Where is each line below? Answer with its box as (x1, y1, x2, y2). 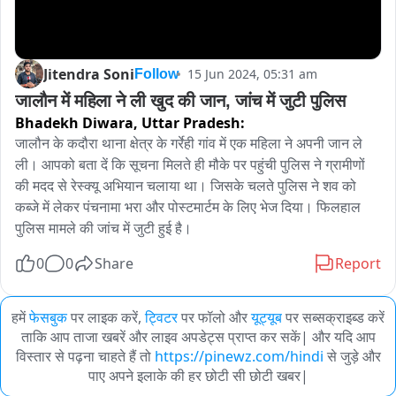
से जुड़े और (323, 346, 381, 367)
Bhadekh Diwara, (15, 113, 141, 133)
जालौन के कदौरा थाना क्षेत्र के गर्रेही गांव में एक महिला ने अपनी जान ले (15, 133, 362, 154)
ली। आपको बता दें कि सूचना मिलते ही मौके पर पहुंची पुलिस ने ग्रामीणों (15, 155, 365, 175)
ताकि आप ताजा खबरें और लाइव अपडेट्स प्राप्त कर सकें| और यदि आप (20, 327, 376, 347)
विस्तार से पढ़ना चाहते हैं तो (15, 346, 155, 367)
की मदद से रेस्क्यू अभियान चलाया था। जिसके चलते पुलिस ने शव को (15, 176, 356, 196)
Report (335, 254, 381, 274)
